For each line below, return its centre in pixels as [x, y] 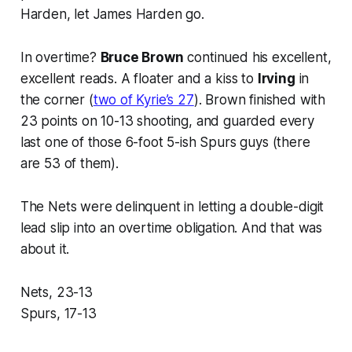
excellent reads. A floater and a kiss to [139, 78]
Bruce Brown [142, 57]
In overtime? [60, 57]
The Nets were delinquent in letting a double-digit [172, 206]
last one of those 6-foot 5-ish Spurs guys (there [165, 142]
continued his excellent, [257, 57]
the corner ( [57, 99]
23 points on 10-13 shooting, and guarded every [167, 121]
